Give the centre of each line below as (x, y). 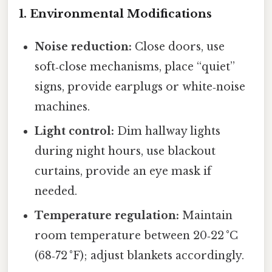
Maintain (206, 215)
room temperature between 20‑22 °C (137, 235)
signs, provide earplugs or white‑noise (140, 87)
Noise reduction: (83, 46)
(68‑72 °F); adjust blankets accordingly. (140, 255)
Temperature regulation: (107, 215)
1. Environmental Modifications (115, 13)
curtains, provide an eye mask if (123, 171)
